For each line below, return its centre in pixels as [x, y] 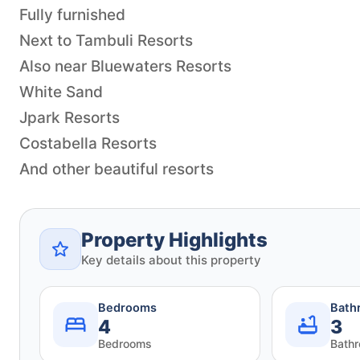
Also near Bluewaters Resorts [125, 66]
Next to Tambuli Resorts [106, 40]
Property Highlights [174, 239]
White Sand [61, 92]
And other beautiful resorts [117, 169]
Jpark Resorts [70, 117]
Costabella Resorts [88, 143]
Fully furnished [72, 14]
